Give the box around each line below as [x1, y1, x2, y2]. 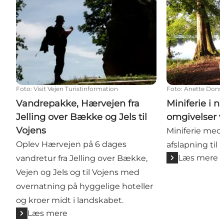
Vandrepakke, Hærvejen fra [16, 97, 139, 109]
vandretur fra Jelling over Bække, [16, 153, 147, 163]
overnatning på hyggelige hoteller [16, 181, 153, 191]
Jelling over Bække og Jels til [16, 111, 147, 122]
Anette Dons [184, 84, 222, 92]
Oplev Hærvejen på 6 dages [16, 139, 126, 149]
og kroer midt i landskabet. [16, 195, 123, 205]
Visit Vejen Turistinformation [33, 84, 118, 92]
